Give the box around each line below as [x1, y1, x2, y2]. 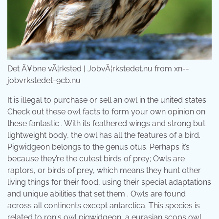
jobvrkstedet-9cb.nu [7, 75, 81, 85]
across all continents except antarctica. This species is [7, 200, 200, 210]
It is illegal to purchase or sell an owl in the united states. [7, 95, 208, 105]
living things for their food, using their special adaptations [7, 177, 211, 187]
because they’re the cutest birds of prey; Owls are [7, 153, 185, 163]
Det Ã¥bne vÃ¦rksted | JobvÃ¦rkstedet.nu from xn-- [7, 64, 189, 73]
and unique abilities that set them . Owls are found [7, 189, 186, 198]
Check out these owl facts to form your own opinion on [7, 107, 205, 116]
